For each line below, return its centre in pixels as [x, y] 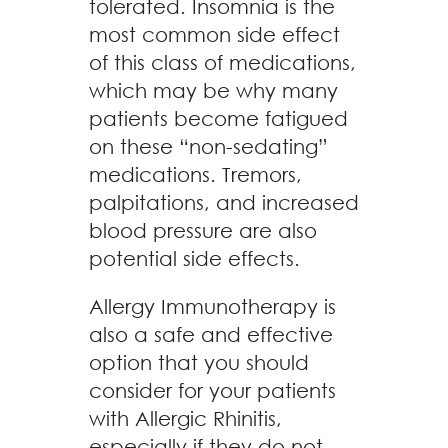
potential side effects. [194, 258]
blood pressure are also [203, 230]
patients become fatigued [218, 118]
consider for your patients [212, 390]
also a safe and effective [211, 334]
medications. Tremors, [195, 174]
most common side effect [214, 34]
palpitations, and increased [224, 202]
